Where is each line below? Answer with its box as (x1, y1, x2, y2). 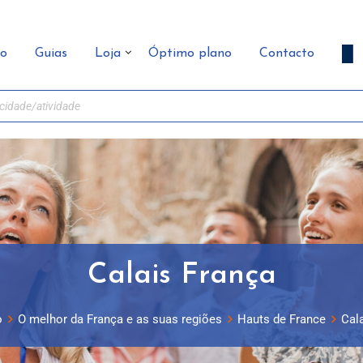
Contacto (259, 46, 314, 60)
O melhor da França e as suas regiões (17, 312, 222, 327)
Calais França (87, 261, 276, 290)
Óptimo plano (148, 46, 232, 60)
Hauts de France (237, 312, 326, 327)
